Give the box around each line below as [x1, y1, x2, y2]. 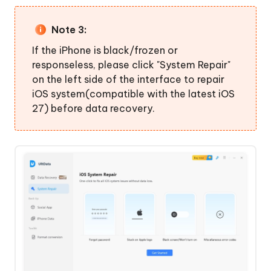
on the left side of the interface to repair [32, 73, 224, 86]
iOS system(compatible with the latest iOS [32, 88, 235, 100]
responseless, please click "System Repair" [32, 59, 230, 71]
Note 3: [51, 24, 87, 36]
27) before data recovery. [32, 102, 155, 115]
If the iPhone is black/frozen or [32, 44, 178, 57]
